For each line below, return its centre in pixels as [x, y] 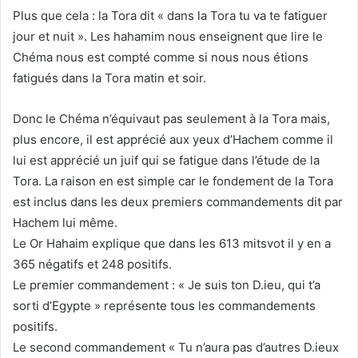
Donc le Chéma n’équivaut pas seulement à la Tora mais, [171, 119]
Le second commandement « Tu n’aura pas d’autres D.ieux [176, 348]
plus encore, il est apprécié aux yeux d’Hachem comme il [173, 140]
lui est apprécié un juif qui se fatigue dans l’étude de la [166, 161]
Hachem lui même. [65, 223]
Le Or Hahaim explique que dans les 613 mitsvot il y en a [172, 244]
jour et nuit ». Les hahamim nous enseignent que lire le [168, 37]
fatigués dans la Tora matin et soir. [109, 78]
